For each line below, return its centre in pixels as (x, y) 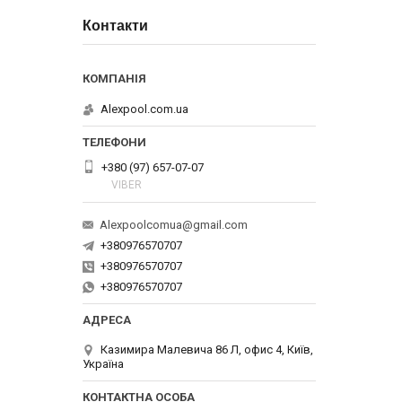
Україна (103, 364)
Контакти (115, 26)
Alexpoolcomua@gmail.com (174, 225)
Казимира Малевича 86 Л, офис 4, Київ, (207, 350)
